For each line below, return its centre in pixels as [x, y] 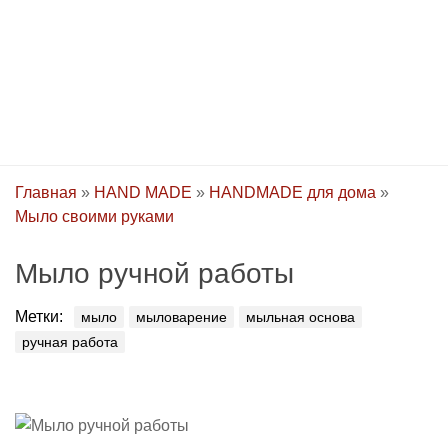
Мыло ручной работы [154, 273]
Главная [46, 192]
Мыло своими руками [94, 216]
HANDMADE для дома [292, 192]
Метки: [39, 316]
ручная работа [70, 342]
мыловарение [181, 317]
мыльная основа [300, 317]
